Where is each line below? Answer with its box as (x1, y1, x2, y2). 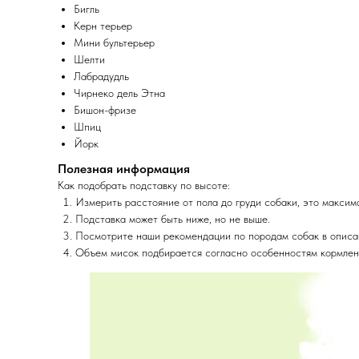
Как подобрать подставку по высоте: (58, 179, 230, 192)
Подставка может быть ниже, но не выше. (75, 212, 270, 226)
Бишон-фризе (74, 103, 136, 117)
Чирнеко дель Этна (74, 87, 165, 100)
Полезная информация (58, 161, 190, 177)
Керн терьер (74, 19, 132, 33)
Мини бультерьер (74, 36, 155, 50)
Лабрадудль (74, 70, 129, 83)
